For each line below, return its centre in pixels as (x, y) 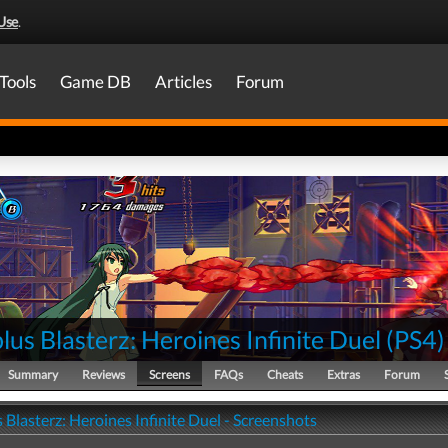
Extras (343, 374)
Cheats (285, 374)
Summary (33, 374)
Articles (183, 81)
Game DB (95, 81)
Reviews (103, 374)
